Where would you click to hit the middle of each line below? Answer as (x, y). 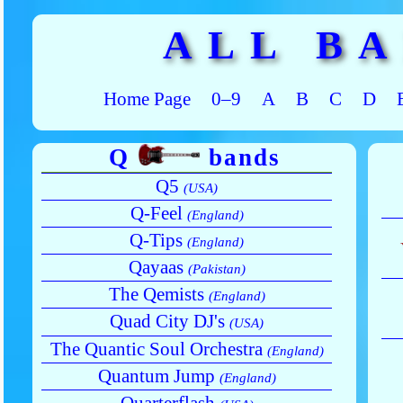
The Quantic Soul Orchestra (158, 349)
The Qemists (158, 295)
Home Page (147, 99)
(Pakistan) (216, 269)
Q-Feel (158, 213)
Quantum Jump (158, 376)
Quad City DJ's (170, 322)
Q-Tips (158, 240)
